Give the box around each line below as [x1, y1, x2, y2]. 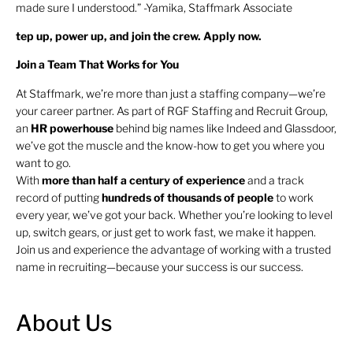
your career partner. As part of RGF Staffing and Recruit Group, [16, 103, 328, 117]
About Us [16, 310, 112, 337]
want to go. [16, 155, 71, 169]
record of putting [16, 190, 102, 204]
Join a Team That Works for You [16, 58, 179, 72]
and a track [247, 173, 304, 187]
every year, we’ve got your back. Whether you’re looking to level [16, 207, 333, 221]
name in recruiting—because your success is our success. [16, 259, 303, 273]
